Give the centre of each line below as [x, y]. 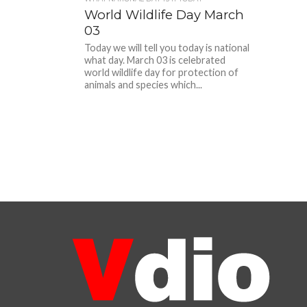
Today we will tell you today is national [167, 48]
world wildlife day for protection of [162, 72]
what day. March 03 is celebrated [155, 60]
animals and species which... [144, 85]
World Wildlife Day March [164, 15]
